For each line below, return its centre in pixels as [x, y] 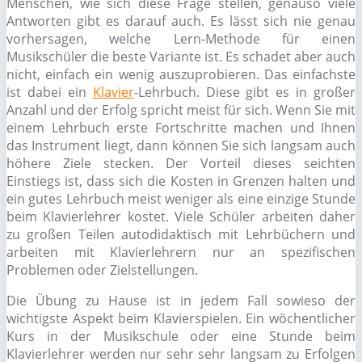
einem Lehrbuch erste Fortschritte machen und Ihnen [181, 128]
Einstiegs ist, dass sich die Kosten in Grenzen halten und [181, 181]
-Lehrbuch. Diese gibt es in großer [244, 92]
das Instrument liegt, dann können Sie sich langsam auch [181, 145]
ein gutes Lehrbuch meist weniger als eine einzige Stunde [181, 199]
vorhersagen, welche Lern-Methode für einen [181, 39]
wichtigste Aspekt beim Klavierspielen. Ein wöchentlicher [181, 318]
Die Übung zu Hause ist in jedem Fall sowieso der [181, 301]
